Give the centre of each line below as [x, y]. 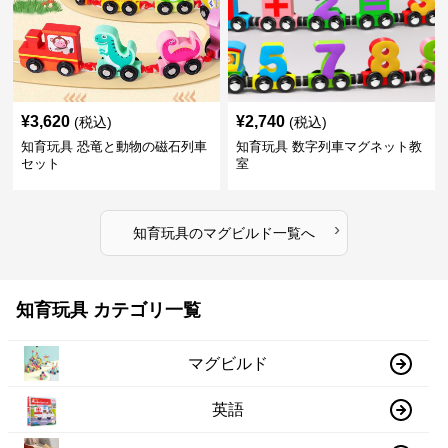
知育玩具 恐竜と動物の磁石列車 [114, 146]
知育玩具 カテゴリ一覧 [108, 310]
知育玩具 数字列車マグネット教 [328, 146]
